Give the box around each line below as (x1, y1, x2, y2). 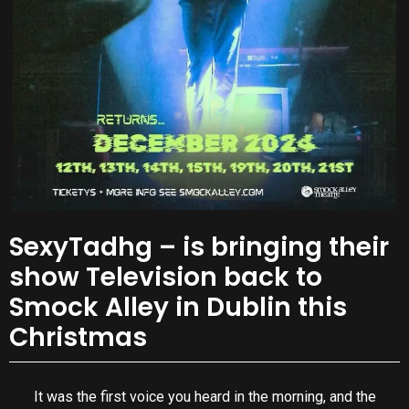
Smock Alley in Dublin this (9, 289, 347, 326)
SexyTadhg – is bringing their (9, 229, 389, 266)
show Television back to (9, 259, 322, 296)
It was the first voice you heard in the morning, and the (33, 387, 376, 405)
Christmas (9, 320, 147, 356)
